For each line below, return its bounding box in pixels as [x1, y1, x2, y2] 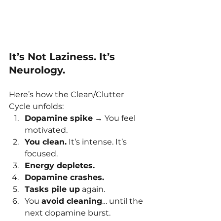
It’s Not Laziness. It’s [9, 51, 118, 63]
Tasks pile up [25, 184, 80, 194]
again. [80, 184, 105, 194]
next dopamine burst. [25, 208, 110, 218]
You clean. [25, 137, 67, 147]
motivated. [25, 125, 68, 135]
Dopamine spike [25, 113, 93, 123]
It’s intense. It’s [67, 137, 129, 147]
